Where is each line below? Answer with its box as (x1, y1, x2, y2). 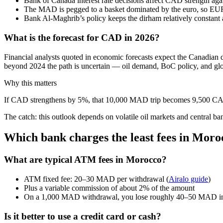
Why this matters (4, 78, 57, 87)
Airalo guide (169, 175, 208, 184)
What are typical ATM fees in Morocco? (4, 154, 167, 165)
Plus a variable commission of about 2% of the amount (24, 184, 195, 193)
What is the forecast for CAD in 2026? (4, 32, 160, 43)
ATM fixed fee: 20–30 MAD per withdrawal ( (24, 175, 169, 184)
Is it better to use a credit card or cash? (4, 211, 161, 222)
